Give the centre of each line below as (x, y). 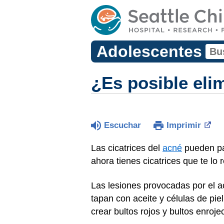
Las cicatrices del (127, 148)
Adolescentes (149, 51)
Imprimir (184, 125)
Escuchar (122, 125)
